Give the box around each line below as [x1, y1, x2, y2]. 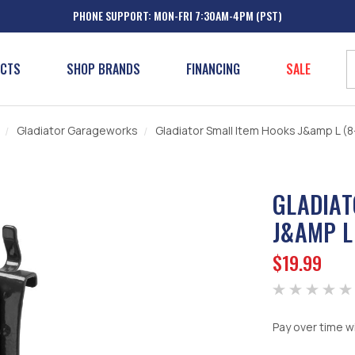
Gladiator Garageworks [17, 123, 138, 138]
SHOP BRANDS [67, 59, 141, 78]
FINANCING [186, 59, 241, 78]
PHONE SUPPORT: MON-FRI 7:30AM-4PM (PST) [73, 7, 282, 24]
